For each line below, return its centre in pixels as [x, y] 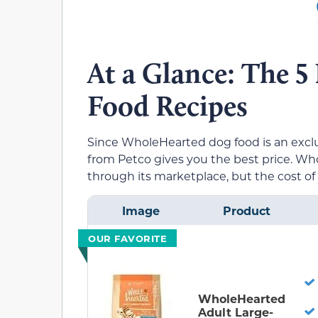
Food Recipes [168, 106]
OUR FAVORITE [127, 238]
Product [247, 210]
